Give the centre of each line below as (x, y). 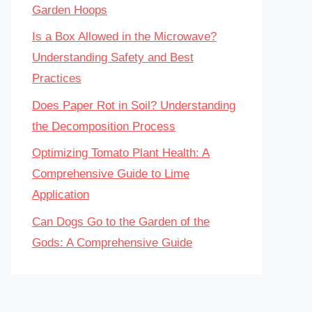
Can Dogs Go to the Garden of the (121, 221)
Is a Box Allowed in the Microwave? (124, 37)
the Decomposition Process (104, 126)
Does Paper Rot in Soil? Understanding (134, 105)
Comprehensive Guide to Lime (111, 174)
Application (61, 195)
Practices (57, 78)
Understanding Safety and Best (113, 57)
